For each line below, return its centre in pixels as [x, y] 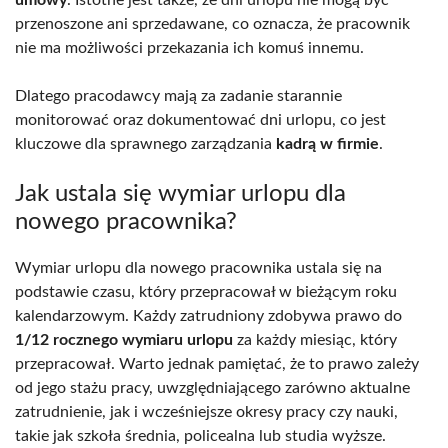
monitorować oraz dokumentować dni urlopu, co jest [200, 119]
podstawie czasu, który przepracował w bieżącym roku [206, 291]
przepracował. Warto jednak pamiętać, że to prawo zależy [217, 363]
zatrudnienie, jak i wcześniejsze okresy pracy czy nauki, [206, 411]
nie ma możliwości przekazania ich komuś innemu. [189, 47]
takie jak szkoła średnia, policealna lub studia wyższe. [200, 435]
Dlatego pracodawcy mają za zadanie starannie [178, 95]
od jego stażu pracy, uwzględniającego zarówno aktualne [212, 387]
